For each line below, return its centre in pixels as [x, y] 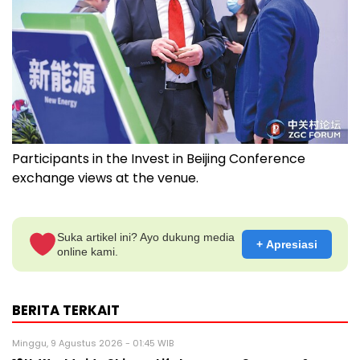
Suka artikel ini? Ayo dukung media [146, 237]
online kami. [88, 252]
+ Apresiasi [287, 245]
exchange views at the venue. [105, 178]
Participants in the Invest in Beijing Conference [159, 159]
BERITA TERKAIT [66, 311]
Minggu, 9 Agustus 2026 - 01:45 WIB [93, 344]
